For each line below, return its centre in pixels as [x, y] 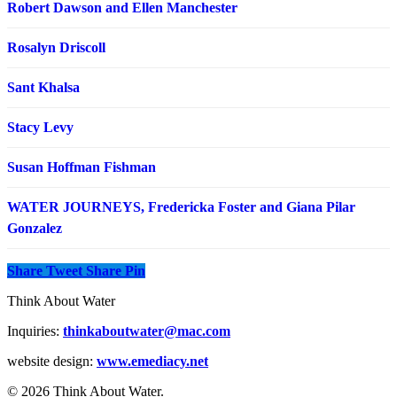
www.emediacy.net [152, 362]
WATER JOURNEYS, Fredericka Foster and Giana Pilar [181, 207]
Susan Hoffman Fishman [82, 167]
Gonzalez [35, 229]
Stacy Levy [40, 128]
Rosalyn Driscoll [56, 48]
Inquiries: [35, 331]
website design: [52, 362]
